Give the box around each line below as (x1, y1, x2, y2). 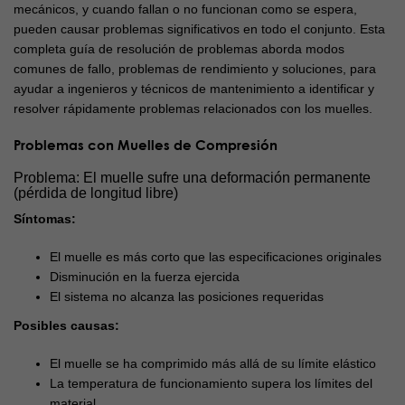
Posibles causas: (14, 319, 119, 333)
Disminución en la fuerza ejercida (50, 270, 240, 284)
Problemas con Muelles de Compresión (14, 137, 278, 153)
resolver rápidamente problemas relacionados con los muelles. (14, 102, 372, 116)
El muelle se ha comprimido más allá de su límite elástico (50, 357, 376, 371)
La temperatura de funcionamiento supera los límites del (50, 377, 372, 391)
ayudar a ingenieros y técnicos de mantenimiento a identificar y (14, 82, 374, 96)
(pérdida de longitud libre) (14, 185, 178, 201)
